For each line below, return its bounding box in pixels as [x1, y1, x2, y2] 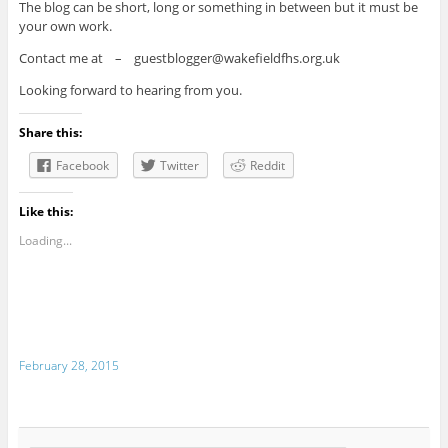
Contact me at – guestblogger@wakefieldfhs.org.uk [18, 49, 340, 68]
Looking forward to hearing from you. [18, 81, 242, 100]
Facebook [55, 157, 109, 175]
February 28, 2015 [18, 356, 119, 374]
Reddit [249, 157, 285, 175]
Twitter [159, 157, 199, 175]
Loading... [18, 232, 72, 250]
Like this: [18, 203, 73, 221]
